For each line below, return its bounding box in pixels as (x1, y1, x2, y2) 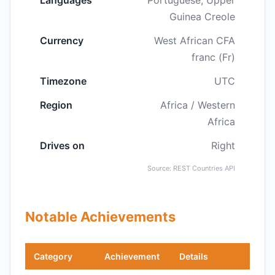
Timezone (40, 75, 87, 87)
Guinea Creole (169, 10, 235, 23)
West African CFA (154, 34, 235, 47)
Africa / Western (160, 99, 235, 111)
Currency (40, 34, 83, 47)
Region (40, 99, 72, 111)
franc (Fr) (192, 51, 235, 63)
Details (179, 251, 208, 261)
